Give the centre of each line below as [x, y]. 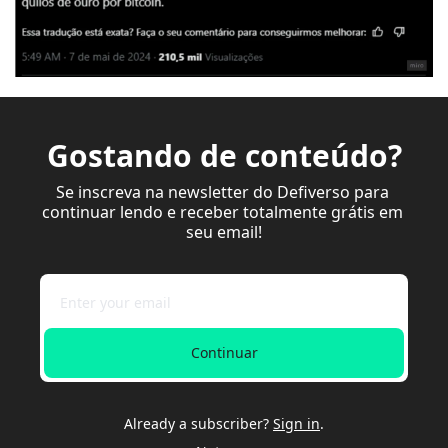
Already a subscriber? [196, 423]
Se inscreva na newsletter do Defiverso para [222, 191]
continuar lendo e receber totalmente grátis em [222, 211]
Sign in [296, 423]
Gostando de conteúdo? [224, 155]
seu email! [224, 231]
